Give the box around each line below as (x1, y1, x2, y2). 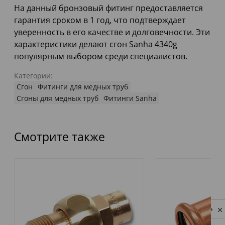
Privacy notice (181, 206, 212, 212)
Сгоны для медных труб (17, 93, 98, 103)
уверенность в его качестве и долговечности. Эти (14, 27, 210, 38)
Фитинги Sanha (103, 93, 157, 103)
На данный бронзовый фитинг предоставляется (14, 3, 203, 14)
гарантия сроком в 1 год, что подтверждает (14, 15, 186, 26)
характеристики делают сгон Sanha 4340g (14, 39, 177, 50)
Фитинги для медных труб (38, 82, 128, 92)
